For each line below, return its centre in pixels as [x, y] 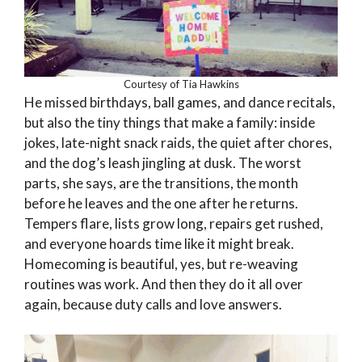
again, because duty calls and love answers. [153, 304]
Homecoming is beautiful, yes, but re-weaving [161, 263]
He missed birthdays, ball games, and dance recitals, [180, 102]
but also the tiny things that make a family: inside [170, 122]
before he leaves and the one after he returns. [161, 203]
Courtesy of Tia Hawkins [181, 84]
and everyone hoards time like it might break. [159, 243]
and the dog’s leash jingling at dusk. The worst [163, 162]
